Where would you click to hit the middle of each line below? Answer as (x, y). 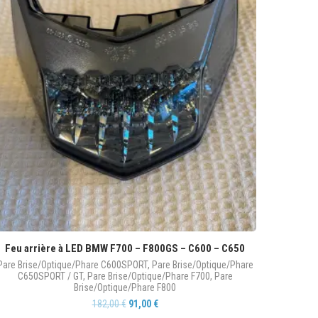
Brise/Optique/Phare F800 (125, 287)
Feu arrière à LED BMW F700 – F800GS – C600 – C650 (125, 248)
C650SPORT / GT (50, 276)
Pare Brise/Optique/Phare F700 (148, 276)
